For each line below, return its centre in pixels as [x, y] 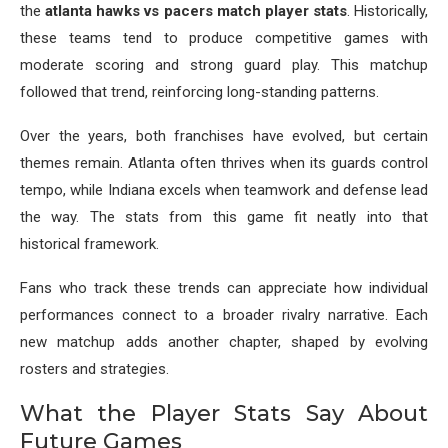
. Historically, [387, 11]
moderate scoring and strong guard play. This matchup [224, 65]
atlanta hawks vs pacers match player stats [196, 11]
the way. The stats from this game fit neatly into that [224, 217]
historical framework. [89, 244]
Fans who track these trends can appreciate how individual [224, 288]
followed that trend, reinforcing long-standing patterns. [199, 92]
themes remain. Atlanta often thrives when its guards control [224, 163]
